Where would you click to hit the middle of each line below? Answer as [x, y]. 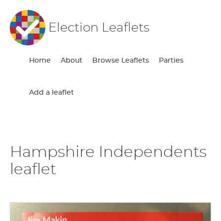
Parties [171, 61]
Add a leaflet [52, 93]
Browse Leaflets [121, 61]
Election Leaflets [99, 28]
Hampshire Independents [108, 152]
